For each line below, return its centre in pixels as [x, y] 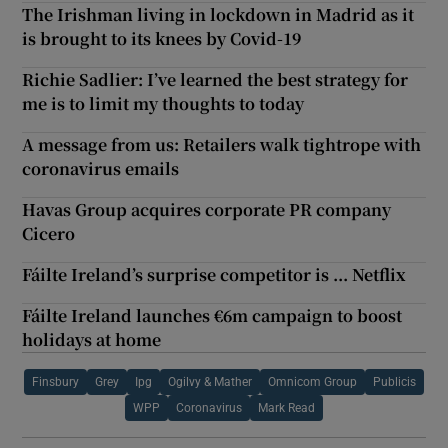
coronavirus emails [101, 168]
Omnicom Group [312, 381]
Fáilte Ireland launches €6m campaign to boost [212, 315]
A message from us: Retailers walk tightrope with [222, 144]
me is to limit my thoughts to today [163, 103]
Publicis [394, 381]
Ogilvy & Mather [210, 381]
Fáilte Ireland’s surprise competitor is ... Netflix [214, 274]
